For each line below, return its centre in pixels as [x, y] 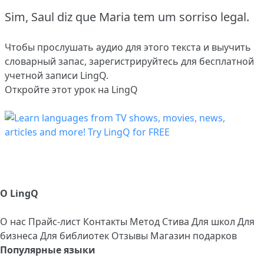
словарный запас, [47, 62]
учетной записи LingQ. [57, 76]
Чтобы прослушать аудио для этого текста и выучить [128, 47]
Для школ [214, 222]
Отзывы [131, 236]
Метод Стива [161, 222]
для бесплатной [216, 62]
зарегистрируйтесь [134, 62]
